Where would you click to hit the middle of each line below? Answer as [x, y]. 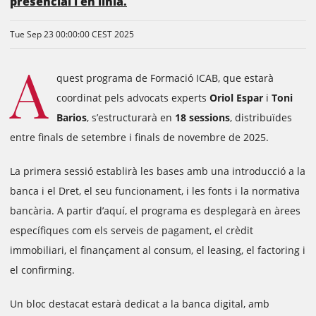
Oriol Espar [236, 98]
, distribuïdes [261, 117]
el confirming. [42, 270]
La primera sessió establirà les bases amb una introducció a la [158, 171]
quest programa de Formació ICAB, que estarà [165, 78]
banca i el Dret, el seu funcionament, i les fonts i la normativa [155, 191]
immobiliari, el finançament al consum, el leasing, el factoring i [158, 250]
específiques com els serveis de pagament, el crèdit [132, 230]
